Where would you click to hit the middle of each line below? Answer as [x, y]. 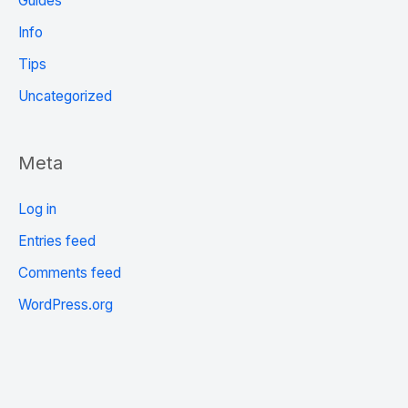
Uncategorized [65, 96]
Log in [37, 209]
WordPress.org [66, 304]
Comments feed [70, 273]
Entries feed [57, 241]
